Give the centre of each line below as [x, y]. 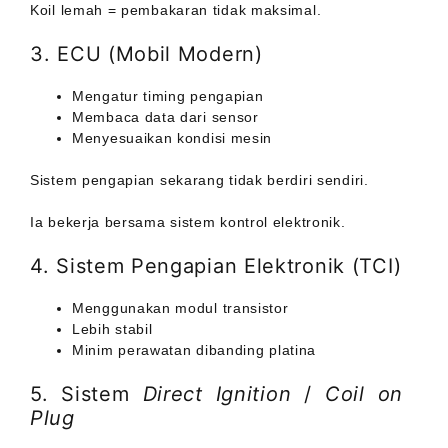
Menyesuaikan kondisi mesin [172, 138]
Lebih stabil [112, 329]
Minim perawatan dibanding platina [194, 350]
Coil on [364, 394]
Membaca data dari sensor [165, 117]
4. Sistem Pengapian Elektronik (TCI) [216, 266]
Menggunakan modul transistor [180, 308]
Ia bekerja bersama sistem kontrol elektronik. [188, 222]
